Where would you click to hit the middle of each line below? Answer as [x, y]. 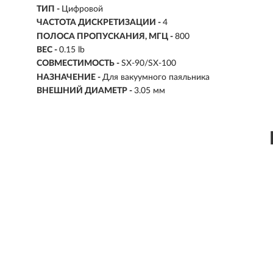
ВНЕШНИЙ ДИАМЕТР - [85, 91]
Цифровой [82, 9]
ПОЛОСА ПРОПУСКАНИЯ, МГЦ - [106, 36]
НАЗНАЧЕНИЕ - [69, 78]
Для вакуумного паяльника [156, 78]
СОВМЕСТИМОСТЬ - [79, 64]
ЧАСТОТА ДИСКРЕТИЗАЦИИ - [100, 23]
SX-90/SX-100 [149, 64]
